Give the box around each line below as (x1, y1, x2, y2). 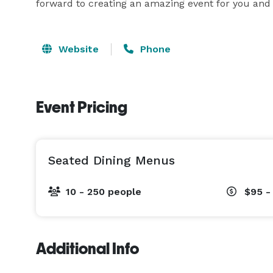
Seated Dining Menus (48, 153, 175, 168)
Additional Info (36, 239, 139, 258)
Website (55, 43, 99, 55)
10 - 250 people (66, 186, 141, 197)
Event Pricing (36, 98, 127, 116)
